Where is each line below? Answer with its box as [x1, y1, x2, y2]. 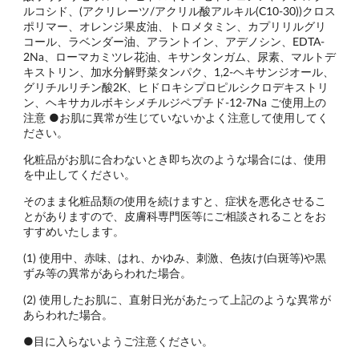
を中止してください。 [23, 167, 135, 181]
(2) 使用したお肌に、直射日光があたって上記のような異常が [23, 292, 331, 306]
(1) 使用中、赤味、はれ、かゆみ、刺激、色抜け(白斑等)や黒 [23, 250, 326, 264]
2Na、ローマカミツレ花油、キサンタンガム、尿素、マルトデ [23, 49, 336, 63]
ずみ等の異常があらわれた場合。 [23, 265, 192, 280]
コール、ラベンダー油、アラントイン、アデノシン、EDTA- [23, 34, 325, 48]
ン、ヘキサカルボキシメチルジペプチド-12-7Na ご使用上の [23, 95, 326, 109]
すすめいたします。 [23, 224, 124, 238]
